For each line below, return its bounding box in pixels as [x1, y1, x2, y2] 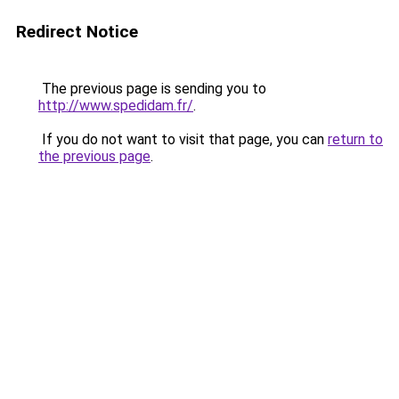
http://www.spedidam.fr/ [38, 97, 193, 114]
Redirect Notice [16, 21, 138, 42]
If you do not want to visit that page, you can [38, 131, 328, 148]
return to [328, 131, 383, 148]
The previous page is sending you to [38, 80, 266, 97]
